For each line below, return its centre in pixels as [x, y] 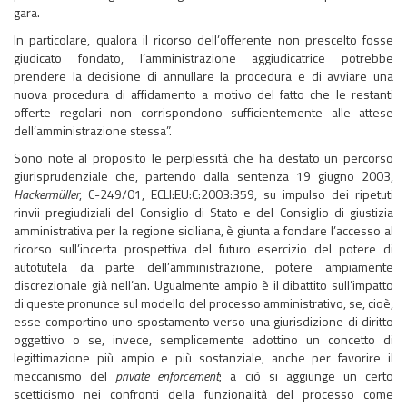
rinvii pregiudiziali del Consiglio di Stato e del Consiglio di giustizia [203, 212]
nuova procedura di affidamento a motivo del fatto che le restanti [203, 94]
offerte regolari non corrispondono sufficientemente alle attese [203, 112]
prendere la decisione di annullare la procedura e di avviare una [203, 76]
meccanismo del [65, 376]
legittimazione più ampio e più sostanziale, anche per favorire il [203, 357]
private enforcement [168, 376]
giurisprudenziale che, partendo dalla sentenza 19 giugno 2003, [203, 176]
